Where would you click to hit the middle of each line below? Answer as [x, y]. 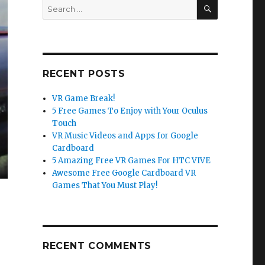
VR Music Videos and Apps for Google [125, 136]
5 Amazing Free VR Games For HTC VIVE [132, 161]
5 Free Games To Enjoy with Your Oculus [130, 111]
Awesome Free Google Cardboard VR [124, 173]
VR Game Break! [84, 99]
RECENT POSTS [84, 74]
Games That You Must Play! [105, 186]
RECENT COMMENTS [97, 246]
